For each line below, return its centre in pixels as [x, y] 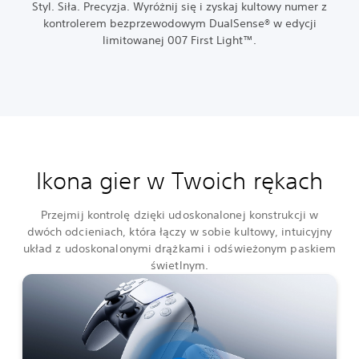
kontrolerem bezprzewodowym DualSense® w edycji [179, 24]
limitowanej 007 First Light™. [179, 40]
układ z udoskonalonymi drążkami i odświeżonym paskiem [179, 249]
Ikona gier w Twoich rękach [179, 181]
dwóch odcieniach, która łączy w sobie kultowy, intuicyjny [179, 232]
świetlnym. [179, 266]
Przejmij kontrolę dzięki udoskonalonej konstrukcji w [179, 215]
